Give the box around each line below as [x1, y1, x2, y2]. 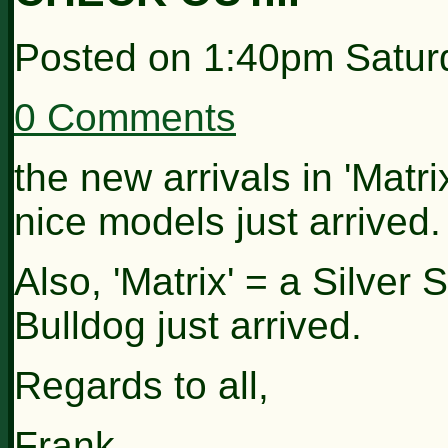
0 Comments [14, 95, 236, 139]
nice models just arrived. [14, 199, 441, 243]
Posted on [14, 35, 203, 79]
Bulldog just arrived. [14, 303, 362, 347]
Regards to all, [14, 363, 269, 407]
